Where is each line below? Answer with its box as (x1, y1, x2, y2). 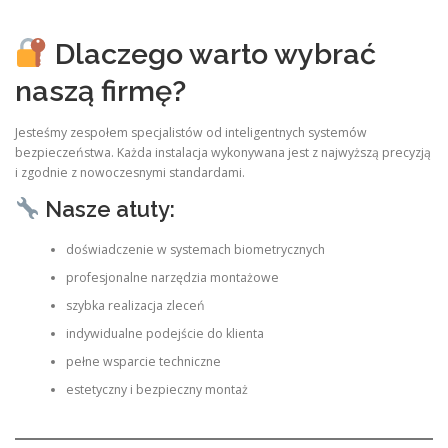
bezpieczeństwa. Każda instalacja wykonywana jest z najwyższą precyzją (15, 143, 431, 161)
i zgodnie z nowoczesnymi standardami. (15, 163, 245, 181)
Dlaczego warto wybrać (47, 36, 376, 71)
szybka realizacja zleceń (65, 297, 205, 315)
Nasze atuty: (39, 195, 175, 222)
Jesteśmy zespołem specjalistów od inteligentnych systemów (15, 123, 367, 141)
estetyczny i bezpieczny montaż (65, 381, 248, 399)
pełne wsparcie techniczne (65, 353, 221, 371)
